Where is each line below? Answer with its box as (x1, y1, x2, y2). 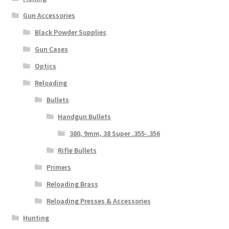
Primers (46, 163, 71, 172)
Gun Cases (34, 44, 68, 54)
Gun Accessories (23, 11, 76, 20)
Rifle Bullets (58, 146, 97, 155)
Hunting (23, 213, 50, 223)
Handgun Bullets (58, 112, 111, 122)
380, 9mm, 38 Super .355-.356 (69, 129, 160, 139)
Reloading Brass (46, 179, 98, 189)
